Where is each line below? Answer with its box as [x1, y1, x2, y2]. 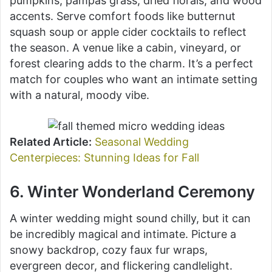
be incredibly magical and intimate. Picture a [10, 227, 236, 240]
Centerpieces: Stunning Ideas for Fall [10, 151, 199, 164]
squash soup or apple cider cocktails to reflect [10, 25, 246, 38]
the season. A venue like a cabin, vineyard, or [10, 41, 241, 54]
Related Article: [10, 135, 92, 148]
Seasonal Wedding [95, 135, 189, 148]
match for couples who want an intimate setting [10, 72, 257, 86]
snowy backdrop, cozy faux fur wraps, [10, 243, 208, 256]
